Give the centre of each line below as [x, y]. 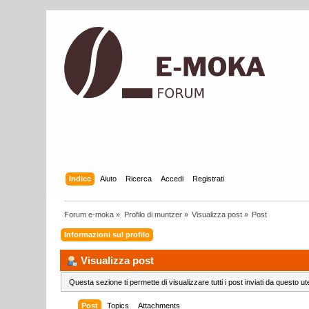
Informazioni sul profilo [107, 234]
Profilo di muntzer [153, 214]
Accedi [172, 178]
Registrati [208, 178]
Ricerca [138, 178]
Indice [80, 178]
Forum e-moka [89, 214]
